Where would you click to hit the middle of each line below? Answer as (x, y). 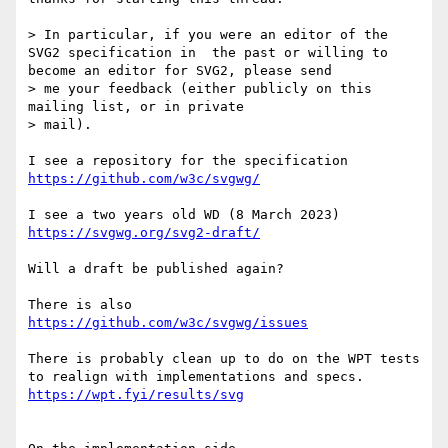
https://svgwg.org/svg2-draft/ (144, 233)
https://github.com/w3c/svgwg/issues (168, 323)
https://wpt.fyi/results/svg (136, 395)
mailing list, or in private (140, 107)
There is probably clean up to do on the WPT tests (224, 359)
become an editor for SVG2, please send (180, 71)
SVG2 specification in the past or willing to (208, 53)
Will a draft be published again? (156, 269)
